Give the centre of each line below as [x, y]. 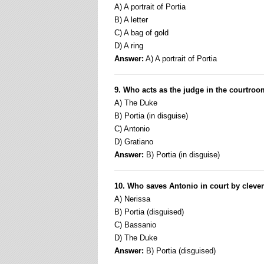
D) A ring [129, 46]
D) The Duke [136, 238]
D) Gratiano [134, 142]
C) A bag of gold [141, 33]
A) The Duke [136, 103]
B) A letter [131, 20]
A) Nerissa [132, 199]
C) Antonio [132, 129]
